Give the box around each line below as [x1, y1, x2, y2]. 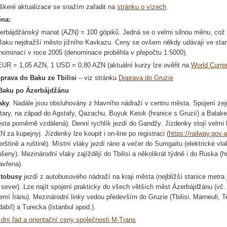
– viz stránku [79, 74, 119, 82]
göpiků [99, 28, 119, 36]
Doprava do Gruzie [119, 74, 173, 82]
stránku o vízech [117, 3, 166, 11]
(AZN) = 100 [59, 28, 99, 36]
